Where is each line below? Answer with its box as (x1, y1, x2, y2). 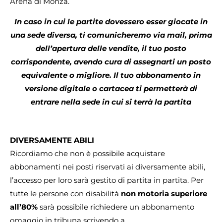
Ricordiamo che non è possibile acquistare (10, 148, 165, 158)
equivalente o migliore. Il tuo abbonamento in (21, 70, 201, 80)
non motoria (121, 188, 169, 198)
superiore (171, 188, 207, 198)
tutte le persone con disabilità (10, 188, 121, 198)
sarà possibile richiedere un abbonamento (38, 202, 194, 212)
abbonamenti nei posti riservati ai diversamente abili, (10, 162, 205, 171)
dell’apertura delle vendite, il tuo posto (36, 44, 186, 54)
